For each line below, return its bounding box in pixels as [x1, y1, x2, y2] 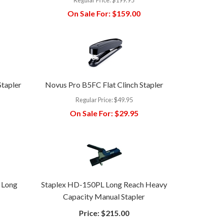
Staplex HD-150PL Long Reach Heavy [41, 179, 167, 189]
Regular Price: [75, 95, 113, 104]
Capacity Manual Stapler [63, 191, 145, 201]
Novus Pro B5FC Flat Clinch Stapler [45, 79, 163, 89]
